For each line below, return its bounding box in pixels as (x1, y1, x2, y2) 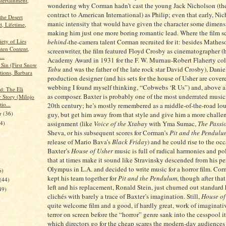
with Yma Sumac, (147, 119, 198, 128)
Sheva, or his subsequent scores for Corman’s (47, 128, 169, 137)
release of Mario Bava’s (47, 137, 112, 146)
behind (47, 37, 67, 46)
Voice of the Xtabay (94, 119, 147, 128)
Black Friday (112, 137, 147, 146)
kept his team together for (47, 174, 118, 183)
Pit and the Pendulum (118, 174, 177, 183)
